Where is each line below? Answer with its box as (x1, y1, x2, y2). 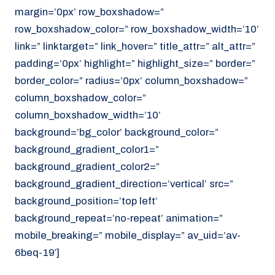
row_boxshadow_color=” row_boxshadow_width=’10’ (15, 23, 259, 35)
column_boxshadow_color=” (15, 91, 146, 104)
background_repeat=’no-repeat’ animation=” (15, 212, 223, 224)
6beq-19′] (15, 246, 60, 258)
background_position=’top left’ (15, 195, 158, 207)
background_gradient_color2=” (15, 160, 160, 172)
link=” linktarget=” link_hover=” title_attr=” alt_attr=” (15, 40, 255, 52)
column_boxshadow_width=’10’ (15, 109, 161, 121)
